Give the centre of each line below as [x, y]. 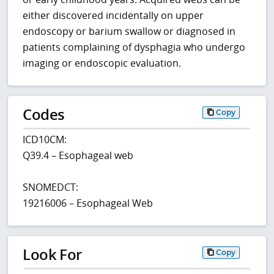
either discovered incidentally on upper [113, 16]
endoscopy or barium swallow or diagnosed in [129, 31]
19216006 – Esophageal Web [88, 203]
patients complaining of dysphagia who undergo [134, 47]
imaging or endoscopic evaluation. [102, 63]
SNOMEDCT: [51, 187]
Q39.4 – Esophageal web [78, 155]
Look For [52, 254]
